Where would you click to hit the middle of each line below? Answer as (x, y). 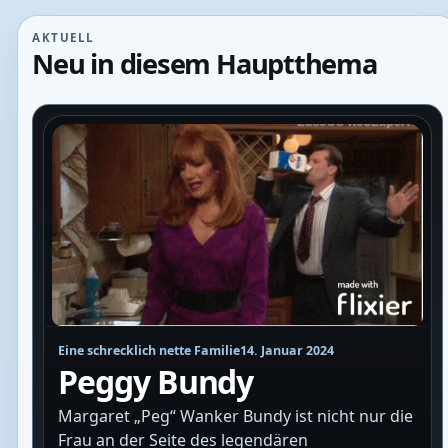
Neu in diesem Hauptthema (204, 63)
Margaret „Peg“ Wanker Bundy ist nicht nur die (236, 416)
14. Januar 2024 (287, 350)
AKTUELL (63, 38)
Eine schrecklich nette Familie (149, 350)
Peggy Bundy (156, 381)
